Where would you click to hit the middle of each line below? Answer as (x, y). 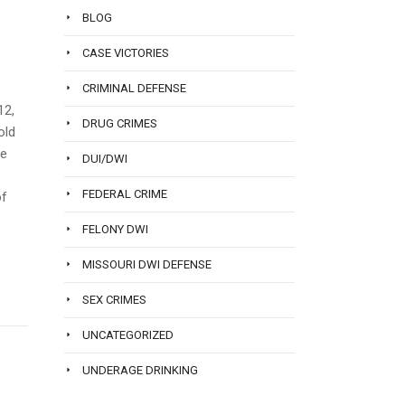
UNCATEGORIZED (128, 335)
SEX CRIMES (114, 300)
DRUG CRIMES (120, 123)
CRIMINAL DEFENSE (134, 88)
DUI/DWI (105, 159)
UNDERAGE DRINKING (140, 370)
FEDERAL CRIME (125, 194)
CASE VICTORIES (126, 53)
